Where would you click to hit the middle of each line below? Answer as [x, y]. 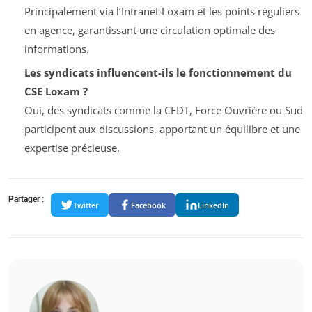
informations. [56, 48]
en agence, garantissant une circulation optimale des [149, 30]
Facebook [148, 205]
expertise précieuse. [72, 148]
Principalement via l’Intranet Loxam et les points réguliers [162, 11]
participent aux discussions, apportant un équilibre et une [162, 129]
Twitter [86, 205]
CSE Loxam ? [56, 92]
